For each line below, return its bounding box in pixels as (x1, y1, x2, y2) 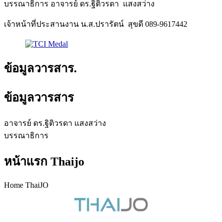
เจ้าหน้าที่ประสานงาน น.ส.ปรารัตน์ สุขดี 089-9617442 (4, 19, 187, 28)
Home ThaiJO (4, 180, 49, 189)
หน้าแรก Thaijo (4, 155, 84, 168)
